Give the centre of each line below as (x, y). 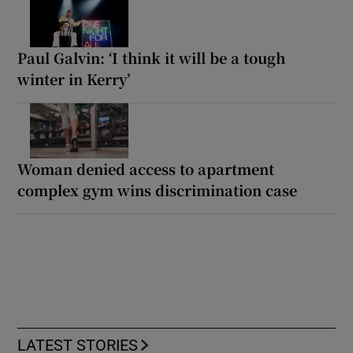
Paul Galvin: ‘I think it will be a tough (152, 57)
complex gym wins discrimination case (158, 190)
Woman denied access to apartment (146, 168)
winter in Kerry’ (74, 78)
